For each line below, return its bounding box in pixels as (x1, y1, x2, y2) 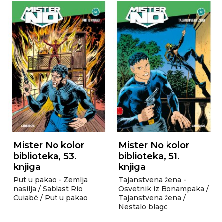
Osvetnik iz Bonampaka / (118, 184, 209, 193)
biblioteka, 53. (13, 150, 77, 162)
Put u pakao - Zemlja (13, 175, 88, 184)
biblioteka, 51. (118, 150, 180, 162)
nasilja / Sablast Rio (13, 184, 83, 193)
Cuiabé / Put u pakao (13, 193, 88, 202)
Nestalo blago (118, 202, 168, 211)
